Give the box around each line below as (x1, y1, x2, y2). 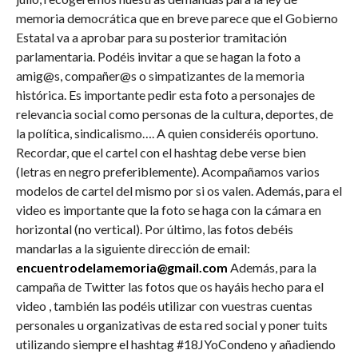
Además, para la (227, 259, 316, 275)
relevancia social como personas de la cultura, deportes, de (15, 105, 333, 121)
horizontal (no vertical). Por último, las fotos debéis (15, 221, 293, 237)
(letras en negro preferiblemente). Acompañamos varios (15, 163, 320, 179)
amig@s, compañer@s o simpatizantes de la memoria (15, 67, 304, 83)
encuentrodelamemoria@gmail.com (15, 259, 228, 275)
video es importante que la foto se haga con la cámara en (15, 201, 321, 217)
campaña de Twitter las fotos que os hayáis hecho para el (15, 278, 324, 294)
